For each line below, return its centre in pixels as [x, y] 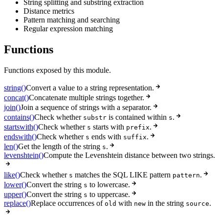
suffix [135, 137]
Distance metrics [49, 11]
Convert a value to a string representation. [90, 88]
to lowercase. [109, 185]
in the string [166, 203]
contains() [19, 117]
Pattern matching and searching [72, 20]
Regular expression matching [68, 29]
